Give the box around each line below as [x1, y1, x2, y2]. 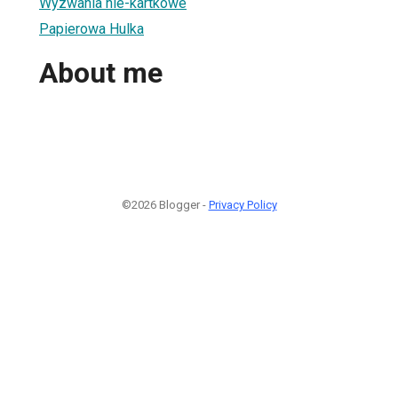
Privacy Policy [208, 197, 277, 211]
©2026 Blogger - [121, 197, 209, 211]
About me [39, 56, 163, 91]
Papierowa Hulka [39, 20, 144, 37]
